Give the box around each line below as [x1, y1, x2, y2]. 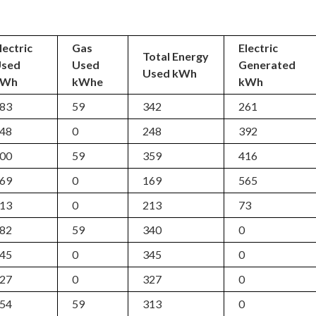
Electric [238, 41, 279, 54]
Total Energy [142, 49, 209, 63]
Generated [238, 58, 296, 71]
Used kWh [142, 66, 197, 80]
